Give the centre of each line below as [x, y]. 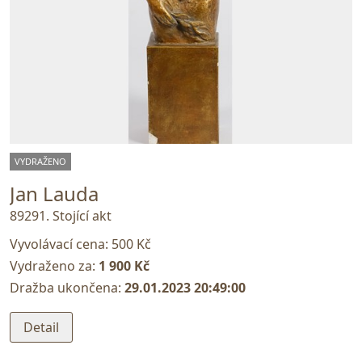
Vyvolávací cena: [61, 244]
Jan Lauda [54, 194]
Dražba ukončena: [67, 287]
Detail [41, 327]
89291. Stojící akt [61, 215]
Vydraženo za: [54, 265]
